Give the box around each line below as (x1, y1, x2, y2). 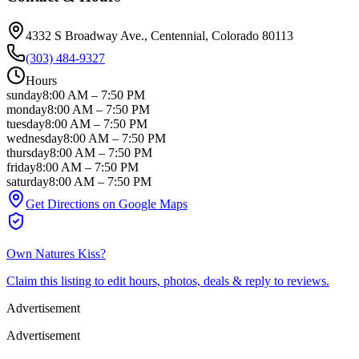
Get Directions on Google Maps (26, 196, 188, 211)
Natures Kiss (35, 246, 100, 260)
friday (6, 159, 36, 174)
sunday (6, 87, 42, 102)
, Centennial (144, 28, 205, 42)
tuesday (6, 116, 45, 131)
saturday (6, 174, 49, 188)
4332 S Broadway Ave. (26, 28, 144, 42)
